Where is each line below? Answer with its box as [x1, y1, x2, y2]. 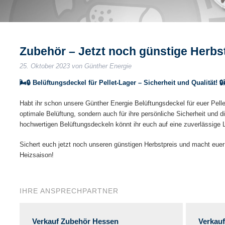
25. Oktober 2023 [20, 62, 70, 70]
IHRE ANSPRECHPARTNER [20, 187, 119, 195]
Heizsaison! [20, 151, 54, 159]
